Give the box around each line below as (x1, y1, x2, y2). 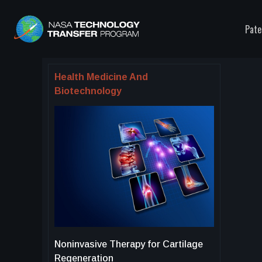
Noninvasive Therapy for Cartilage (54, 239, 203, 249)
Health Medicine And (54, 72, 148, 82)
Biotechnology (54, 86, 122, 96)
